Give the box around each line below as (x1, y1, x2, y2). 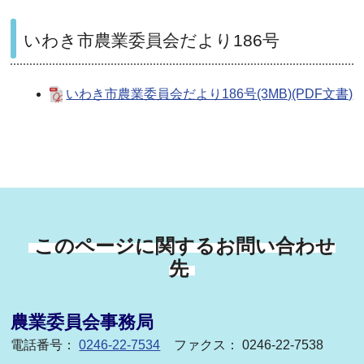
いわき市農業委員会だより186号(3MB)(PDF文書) (66, 87, 353, 102)
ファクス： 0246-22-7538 (174, 338, 324, 353)
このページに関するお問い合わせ (34, 235, 336, 258)
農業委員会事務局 (11, 312, 154, 333)
